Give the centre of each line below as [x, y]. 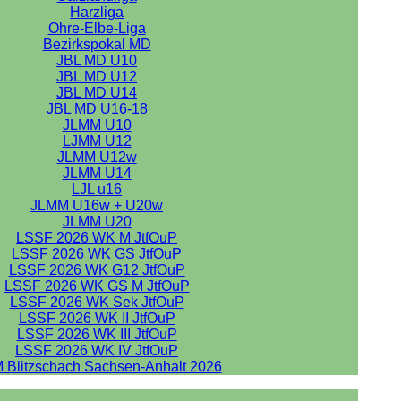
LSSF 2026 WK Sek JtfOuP [97, 302]
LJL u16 [97, 189]
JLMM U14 [97, 173]
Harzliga [97, 12]
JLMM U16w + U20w [97, 205]
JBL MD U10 [97, 60]
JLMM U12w [97, 157]
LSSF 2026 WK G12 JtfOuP [97, 270]
